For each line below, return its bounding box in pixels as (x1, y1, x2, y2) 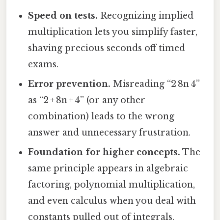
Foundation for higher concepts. (28, 147, 181, 158)
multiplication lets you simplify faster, (28, 27, 198, 38)
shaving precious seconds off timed (28, 43, 186, 54)
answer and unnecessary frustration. (28, 127, 191, 138)
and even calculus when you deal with (28, 195, 196, 207)
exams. (28, 59, 59, 70)
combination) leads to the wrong (28, 111, 175, 122)
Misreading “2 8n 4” (110, 79, 200, 90)
